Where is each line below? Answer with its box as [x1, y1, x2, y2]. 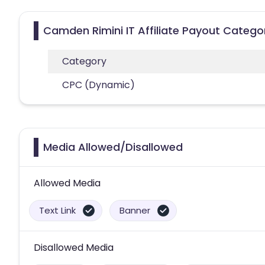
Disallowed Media [34, 240, 114, 254]
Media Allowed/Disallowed [43, 139, 183, 154]
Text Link [39, 203, 76, 216]
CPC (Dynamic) [62, 77, 135, 92]
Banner [119, 203, 150, 216]
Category [62, 54, 106, 68]
